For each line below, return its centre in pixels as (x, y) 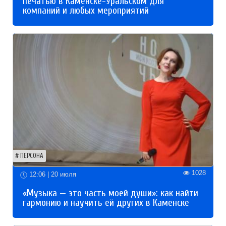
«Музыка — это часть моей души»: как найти (110, 193)
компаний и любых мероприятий (86, 10)
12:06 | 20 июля (52, 175)
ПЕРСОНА (32, 156)
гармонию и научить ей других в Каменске (106, 203)
